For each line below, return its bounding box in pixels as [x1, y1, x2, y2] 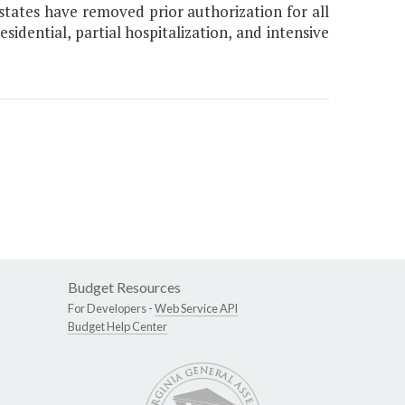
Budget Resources [68, 278, 181, 297]
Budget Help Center [68, 319, 167, 334]
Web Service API [155, 301, 238, 316]
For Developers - [68, 301, 155, 316]
